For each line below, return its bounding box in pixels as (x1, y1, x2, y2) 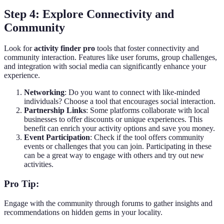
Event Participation (24, 133, 90, 142)
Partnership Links (24, 106, 86, 115)
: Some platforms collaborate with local (86, 106, 209, 115)
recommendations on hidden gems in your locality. (4, 207, 162, 216)
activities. (24, 160, 53, 169)
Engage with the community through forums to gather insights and (4, 198, 212, 207)
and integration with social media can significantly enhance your (4, 62, 206, 71)
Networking (24, 88, 64, 97)
